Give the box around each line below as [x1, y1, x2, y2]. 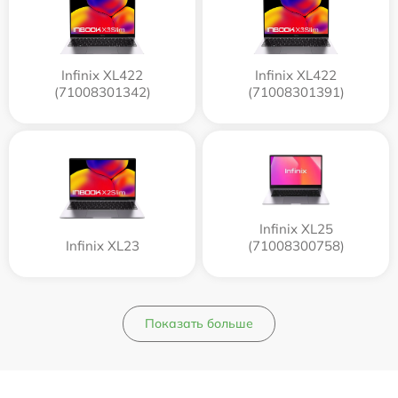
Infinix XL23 [65, 236, 139, 254]
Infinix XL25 [259, 219, 333, 237]
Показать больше [145, 314, 253, 331]
